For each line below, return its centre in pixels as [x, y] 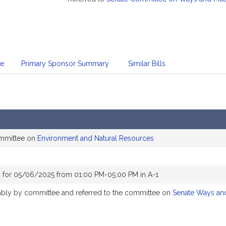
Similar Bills [147, 64]
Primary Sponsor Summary [65, 64]
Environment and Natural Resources [96, 138]
